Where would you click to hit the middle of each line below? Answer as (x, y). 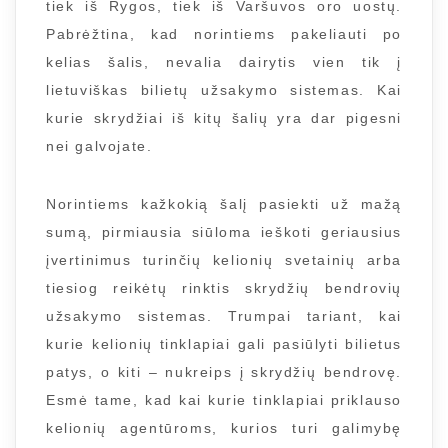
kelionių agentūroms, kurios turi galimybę (224, 428)
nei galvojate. (99, 146)
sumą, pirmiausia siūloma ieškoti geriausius (224, 232)
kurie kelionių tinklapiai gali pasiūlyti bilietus (224, 344)
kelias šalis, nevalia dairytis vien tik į (224, 62)
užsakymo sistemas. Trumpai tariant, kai (224, 316)
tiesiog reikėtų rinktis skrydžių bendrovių (224, 288)
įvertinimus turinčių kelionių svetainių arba (224, 260)
